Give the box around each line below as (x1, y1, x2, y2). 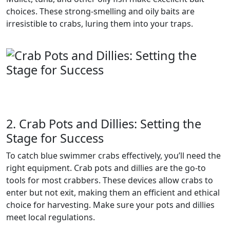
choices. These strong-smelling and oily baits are (6, 5, 195, 17)
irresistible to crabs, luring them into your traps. (6, 17, 193, 29)
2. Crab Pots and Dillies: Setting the (6, 115, 201, 132)
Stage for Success (6, 129, 104, 146)
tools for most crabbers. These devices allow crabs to (6, 174, 213, 186)
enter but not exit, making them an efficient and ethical (6, 186, 220, 198)
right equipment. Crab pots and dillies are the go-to (6, 162, 206, 174)
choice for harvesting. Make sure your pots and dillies (6, 199, 215, 210)
